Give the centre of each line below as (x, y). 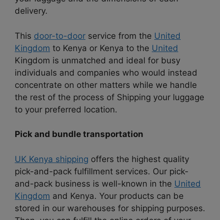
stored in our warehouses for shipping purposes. (110, 208)
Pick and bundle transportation (79, 134)
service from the (120, 36)
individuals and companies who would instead (106, 72)
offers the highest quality (139, 159)
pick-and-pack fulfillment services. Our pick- (102, 171)
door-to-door (60, 36)
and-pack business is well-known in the (95, 183)
